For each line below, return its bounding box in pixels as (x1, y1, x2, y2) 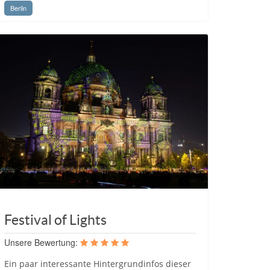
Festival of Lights (4, 212, 107, 228)
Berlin (10, 3, 27, 13)
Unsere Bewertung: (4, 236, 78, 248)
